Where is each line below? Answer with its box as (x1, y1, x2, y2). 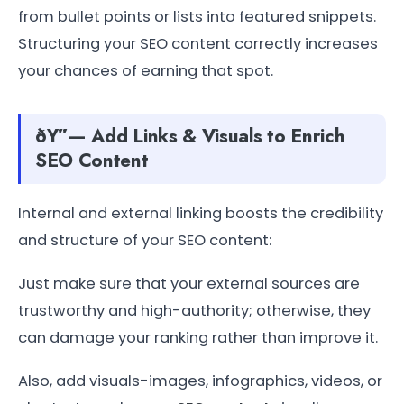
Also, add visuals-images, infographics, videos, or (18, 370, 382, 391)
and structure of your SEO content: (18, 229, 271, 251)
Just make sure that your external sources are (18, 272, 360, 294)
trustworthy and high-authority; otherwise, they (18, 299, 371, 321)
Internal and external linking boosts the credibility (18, 202, 383, 224)
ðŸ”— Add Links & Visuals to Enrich (35, 122, 345, 150)
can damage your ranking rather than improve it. (18, 326, 378, 348)
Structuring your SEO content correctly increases (18, 32, 378, 54)
